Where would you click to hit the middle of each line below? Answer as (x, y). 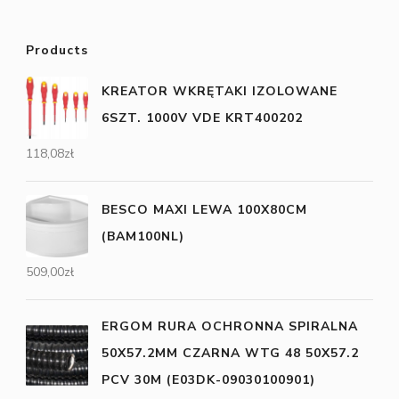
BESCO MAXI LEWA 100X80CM (204, 210)
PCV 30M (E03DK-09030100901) (208, 379)
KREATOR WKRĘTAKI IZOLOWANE (220, 92)
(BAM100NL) (143, 237)
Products (57, 50)
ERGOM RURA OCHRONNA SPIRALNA (230, 326)
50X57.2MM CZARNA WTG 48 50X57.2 (230, 353)
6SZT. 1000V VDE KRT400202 (202, 118)
